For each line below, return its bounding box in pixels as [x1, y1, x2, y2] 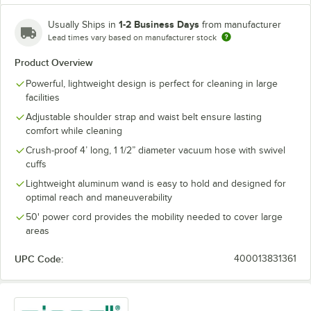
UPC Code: [15, 253, 63, 264]
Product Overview [15, 57, 93, 68]
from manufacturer [202, 19, 281, 30]
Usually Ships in [48, 19, 119, 30]
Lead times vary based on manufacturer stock [48, 33, 217, 42]
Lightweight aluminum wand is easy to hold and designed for [26, 178, 286, 189]
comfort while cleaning [26, 126, 122, 136]
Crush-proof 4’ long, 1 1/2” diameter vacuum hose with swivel [26, 145, 285, 155]
